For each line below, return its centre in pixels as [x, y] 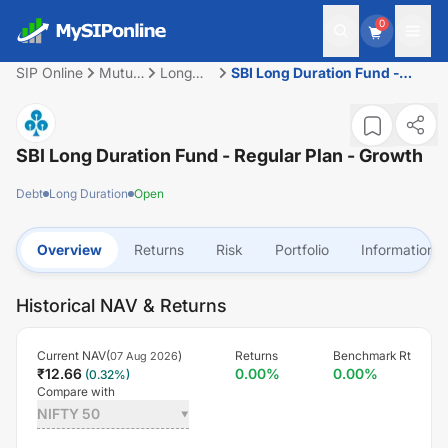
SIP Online [49, 72]
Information [398, 249]
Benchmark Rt [372, 355]
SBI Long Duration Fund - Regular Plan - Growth [219, 155]
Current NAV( [73, 355]
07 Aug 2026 [144, 356]
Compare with [76, 391]
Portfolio [302, 249]
